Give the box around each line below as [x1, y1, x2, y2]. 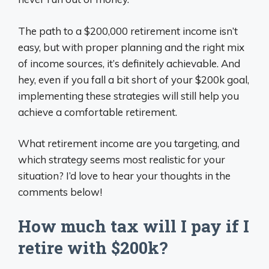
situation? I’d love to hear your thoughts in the [18, 169, 231, 182]
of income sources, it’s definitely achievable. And [18, 56, 240, 70]
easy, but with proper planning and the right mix [18, 40, 244, 53]
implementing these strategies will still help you [18, 89, 239, 102]
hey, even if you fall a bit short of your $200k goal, [18, 73, 249, 86]
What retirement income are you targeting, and [18, 137, 240, 150]
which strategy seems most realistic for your [18, 153, 225, 166]
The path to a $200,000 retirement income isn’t [18, 24, 238, 37]
